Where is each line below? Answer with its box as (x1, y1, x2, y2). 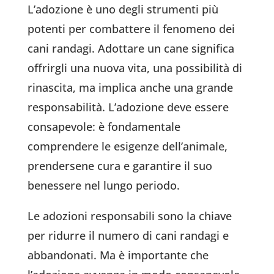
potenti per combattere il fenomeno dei (27, 21, 235, 37)
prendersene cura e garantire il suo (27, 158, 212, 174)
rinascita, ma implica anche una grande (27, 80, 233, 95)
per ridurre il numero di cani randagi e (27, 228, 229, 243)
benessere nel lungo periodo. (27, 178, 180, 193)
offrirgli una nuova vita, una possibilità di (27, 61, 242, 76)
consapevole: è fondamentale (27, 119, 180, 135)
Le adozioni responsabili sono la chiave (27, 209, 232, 224)
